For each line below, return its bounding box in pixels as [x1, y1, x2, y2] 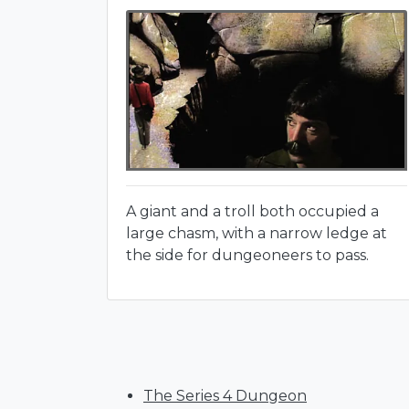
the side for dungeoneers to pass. [126, 246, 369, 264]
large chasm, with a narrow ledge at [126, 224, 387, 242]
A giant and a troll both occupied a [126, 202, 379, 220]
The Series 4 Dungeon [143, 386, 307, 404]
